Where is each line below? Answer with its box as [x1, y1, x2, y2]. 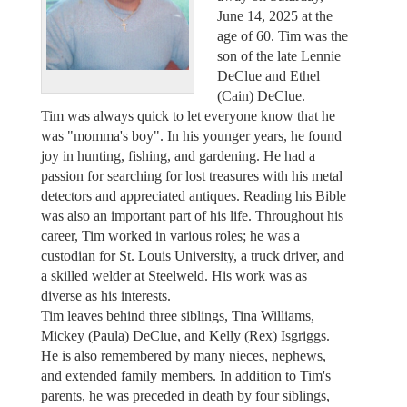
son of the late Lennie [217, 47, 341, 64]
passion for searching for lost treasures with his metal [40, 167, 342, 184]
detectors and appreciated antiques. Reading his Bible [40, 187, 346, 203]
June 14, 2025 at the [217, 7, 333, 24]
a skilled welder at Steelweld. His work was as [40, 267, 307, 283]
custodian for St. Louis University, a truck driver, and [40, 247, 344, 263]
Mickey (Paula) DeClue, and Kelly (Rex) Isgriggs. [40, 327, 330, 343]
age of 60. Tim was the [217, 27, 348, 44]
